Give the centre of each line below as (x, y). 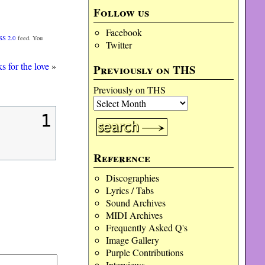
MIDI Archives (134, 215)
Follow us (122, 12)
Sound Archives (135, 203)
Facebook (124, 32)
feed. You (29, 38)
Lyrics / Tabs (130, 190)
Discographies (132, 178)
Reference (122, 158)
